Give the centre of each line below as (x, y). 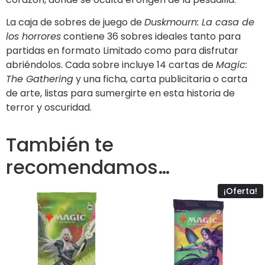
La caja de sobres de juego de (75, 22)
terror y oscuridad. (49, 108)
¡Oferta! (240, 191)
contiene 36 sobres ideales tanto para (151, 37)
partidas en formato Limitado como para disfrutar (122, 51)
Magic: (232, 65)
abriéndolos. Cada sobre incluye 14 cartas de (111, 65)
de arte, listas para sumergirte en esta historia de (120, 93)
